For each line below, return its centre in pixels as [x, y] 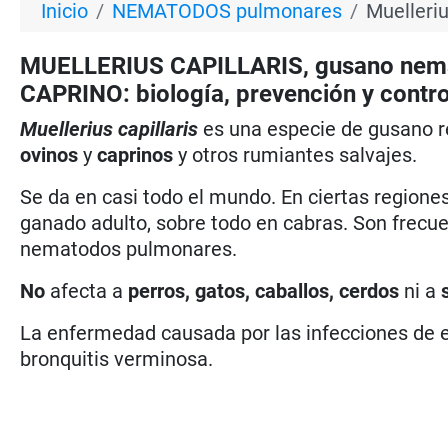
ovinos [49, 154]
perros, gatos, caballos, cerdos [264, 290]
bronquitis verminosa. [117, 358]
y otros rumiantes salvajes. [295, 154]
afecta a [87, 290]
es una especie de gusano [316, 128]
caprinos [133, 154]
